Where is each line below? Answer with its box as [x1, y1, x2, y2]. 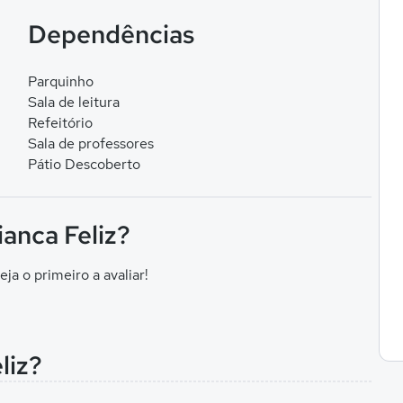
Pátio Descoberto [27, 155, 140, 174]
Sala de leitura [27, 93, 120, 112]
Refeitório [27, 113, 93, 132]
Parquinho [27, 72, 94, 91]
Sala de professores [27, 134, 154, 153]
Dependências [27, 17, 194, 51]
